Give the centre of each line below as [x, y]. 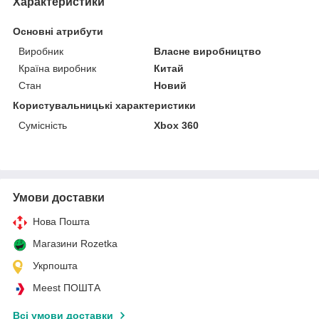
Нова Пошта [61, 221]
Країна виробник [57, 68]
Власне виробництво [208, 51]
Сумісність [43, 125]
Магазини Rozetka [75, 243]
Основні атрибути [58, 31]
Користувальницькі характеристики [104, 105]
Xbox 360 [177, 125]
